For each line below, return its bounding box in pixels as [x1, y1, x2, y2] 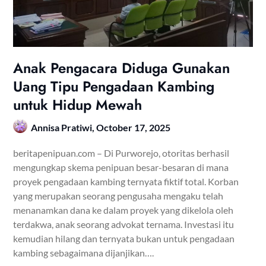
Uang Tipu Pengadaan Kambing [13, 75, 215, 97]
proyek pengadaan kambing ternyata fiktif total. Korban [13, 175, 239, 187]
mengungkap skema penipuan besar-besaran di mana [13, 161, 229, 173]
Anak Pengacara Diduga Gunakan [13, 57, 230, 78]
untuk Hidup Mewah [13, 94, 142, 115]
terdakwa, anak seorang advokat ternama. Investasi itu [13, 218, 235, 230]
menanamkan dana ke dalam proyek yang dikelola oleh [13, 204, 234, 216]
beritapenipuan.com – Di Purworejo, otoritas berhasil [13, 147, 230, 159]
